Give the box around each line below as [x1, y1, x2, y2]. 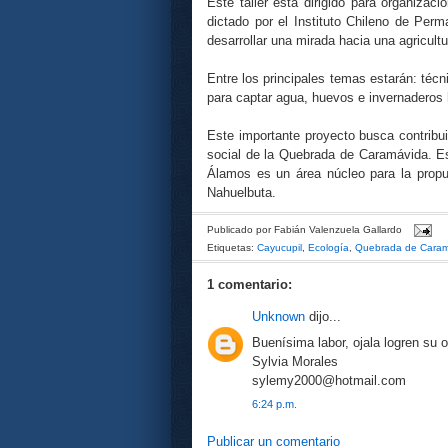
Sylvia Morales [252, 353, 338, 369]
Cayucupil [257, 242, 302, 254]
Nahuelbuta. [207, 185, 276, 201]
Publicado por [207, 224, 274, 236]
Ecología [308, 242, 349, 254]
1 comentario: [207, 277, 292, 293]
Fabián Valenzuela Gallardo [274, 224, 402, 236]
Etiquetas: [207, 242, 257, 254]
